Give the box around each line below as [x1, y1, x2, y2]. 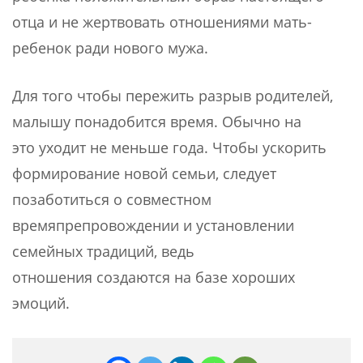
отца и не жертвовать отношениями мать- [12, 12, 312, 32]
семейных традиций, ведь [12, 241, 194, 262]
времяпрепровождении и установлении [12, 216, 294, 236]
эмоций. [12, 293, 70, 314]
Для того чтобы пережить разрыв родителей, [12, 86, 333, 106]
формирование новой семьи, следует [12, 164, 276, 184]
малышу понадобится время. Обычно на [12, 112, 301, 132]
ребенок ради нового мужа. [12, 38, 208, 58]
